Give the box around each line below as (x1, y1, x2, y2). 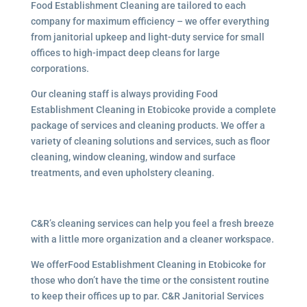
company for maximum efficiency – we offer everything (30, 16, 269, 27)
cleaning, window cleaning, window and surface (30, 151, 236, 162)
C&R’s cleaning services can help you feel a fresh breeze (30, 218, 274, 229)
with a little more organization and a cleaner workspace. (30, 234, 274, 245)
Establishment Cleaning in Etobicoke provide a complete (30, 104, 276, 115)
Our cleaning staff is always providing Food (30, 88, 218, 99)
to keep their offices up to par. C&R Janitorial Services (30, 291, 264, 302)
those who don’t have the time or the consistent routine (30, 275, 269, 286)
